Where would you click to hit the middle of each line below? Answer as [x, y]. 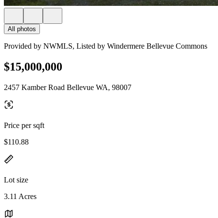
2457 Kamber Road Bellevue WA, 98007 [68, 87]
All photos [22, 29]
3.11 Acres [20, 196]
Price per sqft [24, 125]
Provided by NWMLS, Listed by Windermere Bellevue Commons [106, 46]
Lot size [16, 180]
